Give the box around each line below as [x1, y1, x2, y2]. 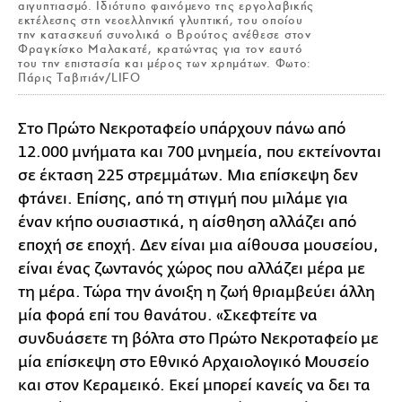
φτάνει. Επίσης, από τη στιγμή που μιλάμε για [18, 190, 348, 207]
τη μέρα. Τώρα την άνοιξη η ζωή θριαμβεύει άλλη [18, 284, 375, 301]
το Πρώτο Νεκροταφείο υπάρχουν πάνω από [27, 120, 345, 137]
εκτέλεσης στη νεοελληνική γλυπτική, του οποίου [18, 13, 303, 28]
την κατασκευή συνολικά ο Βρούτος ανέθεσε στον [18, 27, 311, 42]
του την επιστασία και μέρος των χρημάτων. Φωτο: [18, 56, 312, 71]
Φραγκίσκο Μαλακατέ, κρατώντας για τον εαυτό [18, 41, 303, 57]
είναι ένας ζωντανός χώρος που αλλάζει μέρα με [18, 260, 365, 277]
